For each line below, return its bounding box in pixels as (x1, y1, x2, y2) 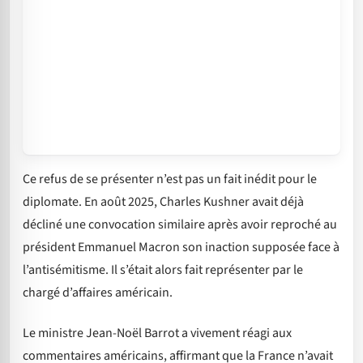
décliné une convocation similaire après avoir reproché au (23, 215, 337, 233)
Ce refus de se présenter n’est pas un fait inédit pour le (23, 169, 317, 188)
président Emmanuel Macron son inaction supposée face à (23, 237, 340, 256)
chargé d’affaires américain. (23, 283, 173, 301)
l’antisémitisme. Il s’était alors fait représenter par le (23, 260, 303, 279)
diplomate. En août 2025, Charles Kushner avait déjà (23, 192, 304, 211)
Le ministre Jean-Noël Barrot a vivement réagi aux (23, 323, 292, 342)
